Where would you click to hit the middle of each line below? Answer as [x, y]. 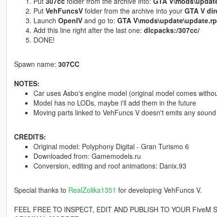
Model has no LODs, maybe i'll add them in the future [115, 103]
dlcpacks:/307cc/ [171, 30]
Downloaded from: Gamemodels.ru [87, 156]
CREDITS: [30, 137]
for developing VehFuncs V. [159, 190]
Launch [46, 21]
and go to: [100, 21]
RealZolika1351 [92, 190]
